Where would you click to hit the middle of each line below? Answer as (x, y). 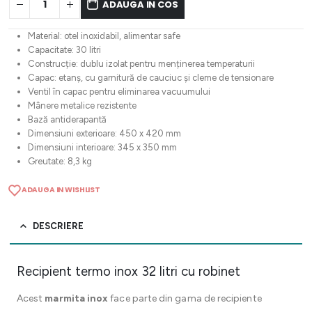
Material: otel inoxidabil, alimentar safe (104, 36)
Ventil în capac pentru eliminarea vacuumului (119, 92)
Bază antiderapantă (67, 120)
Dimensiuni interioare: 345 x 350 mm (102, 148)
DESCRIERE (58, 226)
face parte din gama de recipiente (185, 298)
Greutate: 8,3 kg (60, 162)
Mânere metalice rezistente (82, 106)
